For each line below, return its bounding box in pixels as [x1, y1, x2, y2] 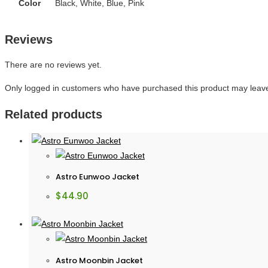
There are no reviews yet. [5, 60, 102, 70]
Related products [5, 108, 102, 121]
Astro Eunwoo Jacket [56, 171, 139, 183]
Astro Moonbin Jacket [56, 254, 143, 266]
